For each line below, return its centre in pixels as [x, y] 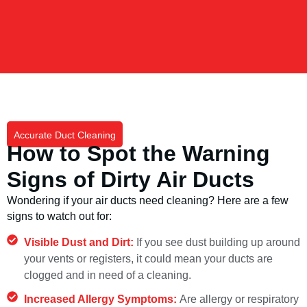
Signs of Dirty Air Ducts [131, 180]
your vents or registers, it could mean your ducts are [148, 258]
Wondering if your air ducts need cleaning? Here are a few [148, 201]
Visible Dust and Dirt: [80, 242]
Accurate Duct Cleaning [65, 135]
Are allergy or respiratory [239, 299]
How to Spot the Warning [138, 154]
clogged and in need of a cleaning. [108, 275]
